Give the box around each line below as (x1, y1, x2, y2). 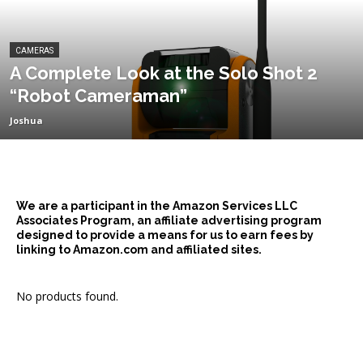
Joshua (10, 114, 43, 126)
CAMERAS (15, 46, 53, 55)
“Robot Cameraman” (10, 85, 187, 106)
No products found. (16, 288, 118, 304)
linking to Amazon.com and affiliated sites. (16, 243, 262, 256)
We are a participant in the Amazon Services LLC (16, 199, 297, 212)
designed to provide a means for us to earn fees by (16, 228, 314, 241)
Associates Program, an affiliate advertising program (16, 214, 322, 227)
